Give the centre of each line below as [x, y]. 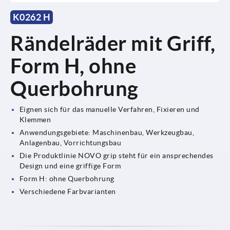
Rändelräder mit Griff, [113, 43]
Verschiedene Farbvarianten [68, 191]
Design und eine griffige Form [70, 166]
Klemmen [35, 119]
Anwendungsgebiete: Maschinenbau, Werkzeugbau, [107, 132]
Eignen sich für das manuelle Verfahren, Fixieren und [109, 109]
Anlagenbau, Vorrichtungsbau [70, 142]
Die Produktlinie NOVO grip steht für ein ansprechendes [116, 155]
